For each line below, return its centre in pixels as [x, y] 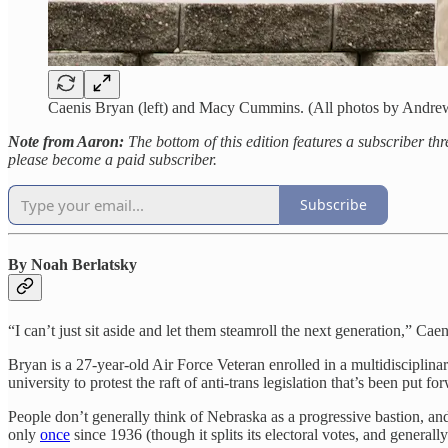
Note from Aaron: [66, 141]
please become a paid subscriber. [112, 159]
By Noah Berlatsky [72, 264]
